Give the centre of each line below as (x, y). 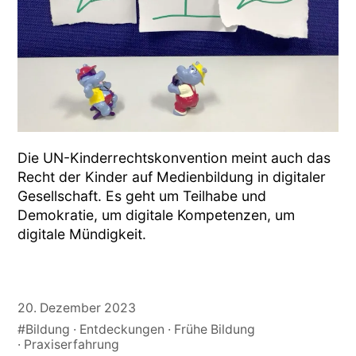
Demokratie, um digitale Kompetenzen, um (157, 215)
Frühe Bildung (215, 329)
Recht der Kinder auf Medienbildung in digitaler (172, 177)
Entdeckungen (122, 329)
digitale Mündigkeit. (82, 234)
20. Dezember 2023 (77, 308)
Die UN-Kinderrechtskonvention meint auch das (174, 158)
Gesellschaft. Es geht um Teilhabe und (142, 196)
